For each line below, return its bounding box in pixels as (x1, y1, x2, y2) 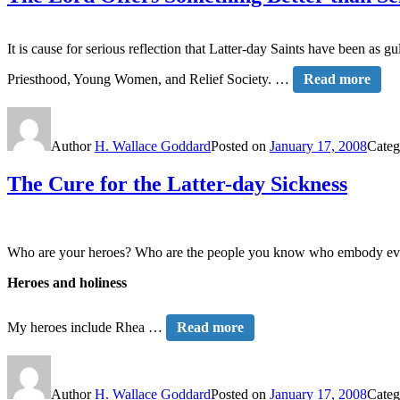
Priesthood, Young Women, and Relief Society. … (7, 71, 293, 87)
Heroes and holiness (7, 275, 127, 291)
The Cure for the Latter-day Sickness (7, 172, 347, 196)
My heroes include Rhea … (7, 320, 166, 336)
